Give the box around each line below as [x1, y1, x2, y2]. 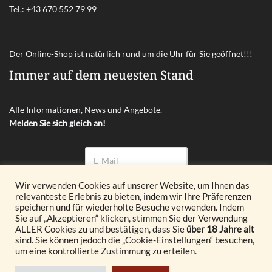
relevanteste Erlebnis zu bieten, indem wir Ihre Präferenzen [15, 191, 251, 202]
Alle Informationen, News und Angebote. [9, 104, 162, 115]
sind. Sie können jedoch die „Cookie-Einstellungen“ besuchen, [15, 235, 254, 245]
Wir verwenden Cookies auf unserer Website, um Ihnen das [15, 180, 250, 191]
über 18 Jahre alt [186, 224, 254, 234]
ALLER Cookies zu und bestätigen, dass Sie [15, 224, 186, 234]
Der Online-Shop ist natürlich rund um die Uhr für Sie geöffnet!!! [9, 48, 253, 59]
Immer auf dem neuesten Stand [9, 66, 193, 83]
